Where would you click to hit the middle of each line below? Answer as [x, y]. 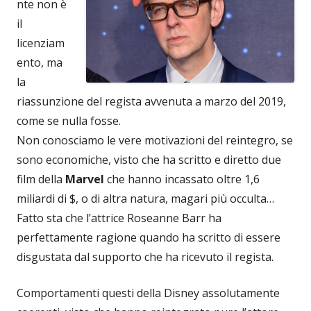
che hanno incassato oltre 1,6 [182, 179]
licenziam [41, 43]
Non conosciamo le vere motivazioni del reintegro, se [155, 140]
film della [41, 179]
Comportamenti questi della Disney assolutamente [148, 293]
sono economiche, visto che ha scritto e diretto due [149, 159]
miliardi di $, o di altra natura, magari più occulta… [145, 198]
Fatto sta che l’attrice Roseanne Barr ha [119, 218]
